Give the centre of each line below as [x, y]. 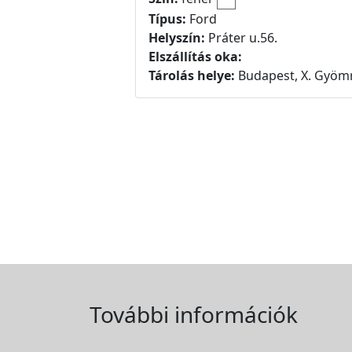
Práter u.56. [243, 37]
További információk [194, 314]
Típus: [167, 18]
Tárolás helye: [192, 75]
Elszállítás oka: [195, 56]
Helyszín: [178, 37]
